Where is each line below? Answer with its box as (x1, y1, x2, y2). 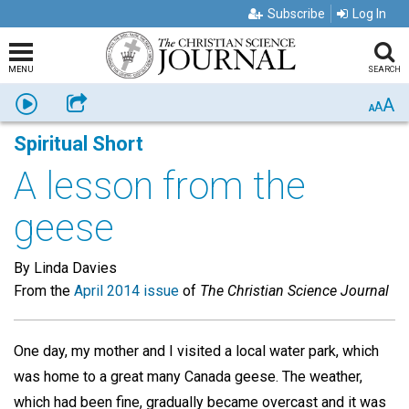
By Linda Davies (14, 259, 117, 277)
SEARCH (367, 65, 401, 74)
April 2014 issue (74, 282, 179, 299)
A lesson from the (14, 163, 306, 208)
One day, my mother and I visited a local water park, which (14, 342, 379, 360)
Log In (352, 6, 386, 21)
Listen (38, 95, 73, 110)
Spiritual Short (14, 132, 143, 155)
